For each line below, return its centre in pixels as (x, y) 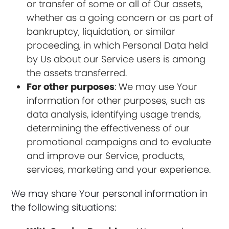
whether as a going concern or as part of (120, 18)
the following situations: (64, 207)
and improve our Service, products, (106, 156)
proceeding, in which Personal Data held (118, 45)
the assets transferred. (77, 73)
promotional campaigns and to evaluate (119, 142)
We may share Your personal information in (110, 193)
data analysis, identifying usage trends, (114, 114)
